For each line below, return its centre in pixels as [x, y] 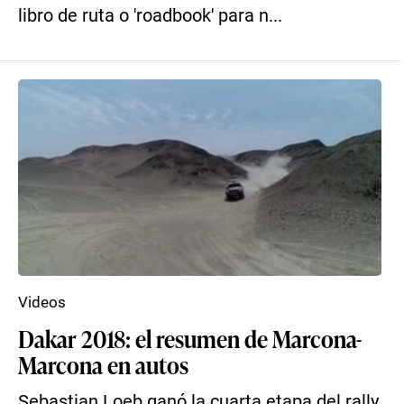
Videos [42, 302]
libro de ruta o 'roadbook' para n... [150, 16]
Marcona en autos [103, 364]
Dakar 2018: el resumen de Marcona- [190, 338]
